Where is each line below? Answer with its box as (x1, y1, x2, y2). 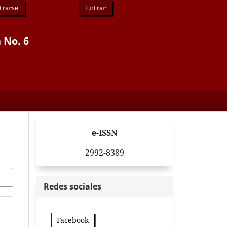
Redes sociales (44, 180, 101, 192)
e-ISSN (91, 127, 118, 139)
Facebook (57, 215, 89, 225)
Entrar (85, 3, 106, 12)
